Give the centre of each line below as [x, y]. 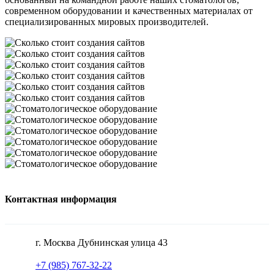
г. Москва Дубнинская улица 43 [102, 243]
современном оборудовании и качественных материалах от [129, 11]
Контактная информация [61, 199]
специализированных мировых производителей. [107, 22]
